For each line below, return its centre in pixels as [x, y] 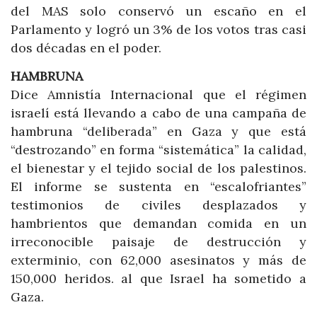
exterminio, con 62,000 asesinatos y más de [158, 260]
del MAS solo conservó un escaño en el [158, 11]
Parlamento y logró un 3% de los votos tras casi [158, 30]
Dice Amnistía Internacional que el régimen [158, 94]
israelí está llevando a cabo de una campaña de [158, 113]
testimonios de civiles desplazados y [158, 204]
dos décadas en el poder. [86, 48]
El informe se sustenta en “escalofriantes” [158, 186]
